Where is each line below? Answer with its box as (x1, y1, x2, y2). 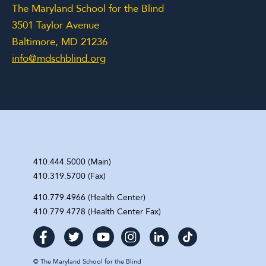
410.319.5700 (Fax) (33, 170, 106, 182)
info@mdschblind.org (12, 52, 106, 66)
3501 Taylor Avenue (12, 18, 99, 33)
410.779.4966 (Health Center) (33, 192, 145, 204)
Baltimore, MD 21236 (12, 35, 107, 49)
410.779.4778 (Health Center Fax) (33, 206, 161, 218)
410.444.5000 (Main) (33, 156, 111, 168)
